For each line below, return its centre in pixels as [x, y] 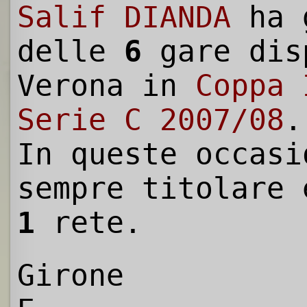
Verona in [106, 86]
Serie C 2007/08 [151, 120]
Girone [71, 276]
